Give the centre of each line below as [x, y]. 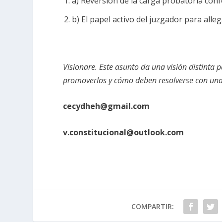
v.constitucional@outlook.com [124, 132]
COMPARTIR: [152, 206]
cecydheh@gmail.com [107, 106]
